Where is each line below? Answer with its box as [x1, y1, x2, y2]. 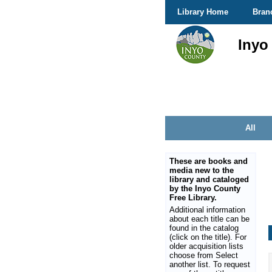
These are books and [169, 157, 248, 166]
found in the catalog [169, 223, 239, 233]
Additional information [169, 205, 245, 214]
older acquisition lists [169, 242, 243, 251]
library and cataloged [169, 175, 249, 184]
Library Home [177, 7, 228, 16]
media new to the [169, 166, 234, 175]
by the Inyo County [169, 184, 240, 193]
